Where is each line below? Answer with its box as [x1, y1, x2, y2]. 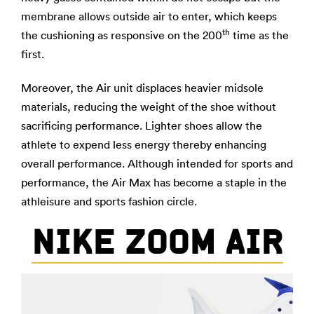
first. [21, 47, 44, 61]
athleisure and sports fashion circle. [21, 194, 197, 208]
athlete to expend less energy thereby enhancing [21, 137, 266, 151]
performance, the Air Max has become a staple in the [21, 175, 287, 189]
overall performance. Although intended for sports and [21, 156, 293, 170]
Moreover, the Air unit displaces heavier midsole [21, 81, 264, 95]
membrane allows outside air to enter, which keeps [21, 9, 277, 23]
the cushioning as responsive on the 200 [21, 28, 222, 42]
